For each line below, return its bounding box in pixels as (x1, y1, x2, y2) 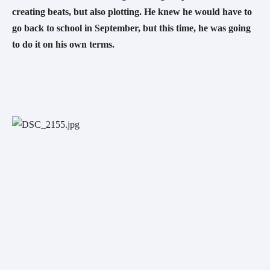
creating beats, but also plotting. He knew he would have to (12, 7, 252, 17)
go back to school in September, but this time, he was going (12, 23, 251, 34)
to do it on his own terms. (12, 39, 117, 50)
